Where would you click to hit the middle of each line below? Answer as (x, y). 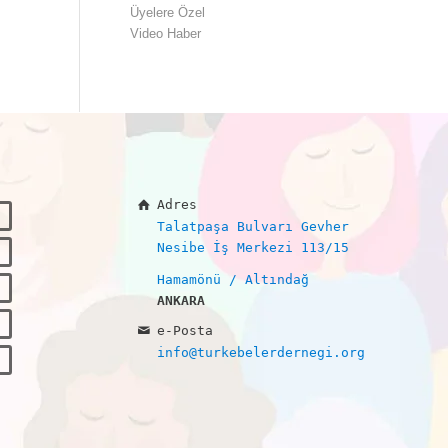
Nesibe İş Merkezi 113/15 (253, 247)
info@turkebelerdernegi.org (261, 352)
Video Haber (165, 33)
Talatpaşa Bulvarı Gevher (253, 226)
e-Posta (185, 330)
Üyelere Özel (167, 12)
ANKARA (181, 300)
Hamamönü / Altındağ (233, 279)
